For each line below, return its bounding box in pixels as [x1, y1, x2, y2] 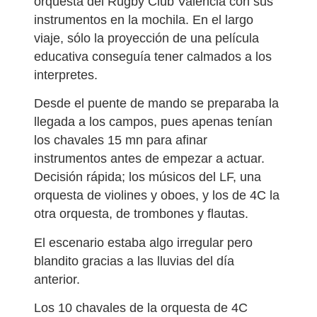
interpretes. [34, 67, 98, 82]
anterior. [34, 272, 80, 287]
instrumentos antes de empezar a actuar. [34, 151, 265, 166]
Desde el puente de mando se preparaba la [34, 96, 279, 111]
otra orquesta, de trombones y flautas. [34, 207, 248, 221]
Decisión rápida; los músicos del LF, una [34, 170, 261, 185]
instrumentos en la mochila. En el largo [34, 12, 253, 27]
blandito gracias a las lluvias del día [34, 253, 234, 268]
